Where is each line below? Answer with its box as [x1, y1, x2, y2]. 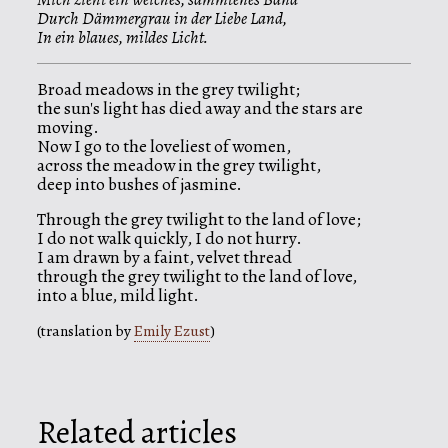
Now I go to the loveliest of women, [37, 133, 291, 158]
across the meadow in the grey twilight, [37, 152, 321, 177]
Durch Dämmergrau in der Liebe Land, [37, 5, 287, 30]
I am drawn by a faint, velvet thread [37, 244, 292, 269]
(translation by [37, 319, 134, 341]
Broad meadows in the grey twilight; [37, 76, 300, 101]
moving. [37, 114, 99, 139]
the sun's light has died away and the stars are [37, 95, 363, 120]
